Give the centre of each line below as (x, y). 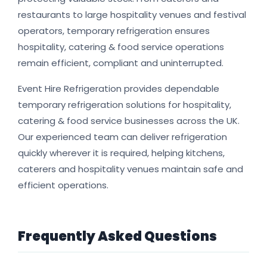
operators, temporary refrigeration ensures (114, 31)
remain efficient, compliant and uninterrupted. (121, 63)
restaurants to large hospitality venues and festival (132, 15)
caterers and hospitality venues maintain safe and (131, 169)
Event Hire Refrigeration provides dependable (119, 89)
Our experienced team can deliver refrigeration (122, 137)
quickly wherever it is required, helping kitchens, (121, 153)
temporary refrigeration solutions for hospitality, (125, 105)
